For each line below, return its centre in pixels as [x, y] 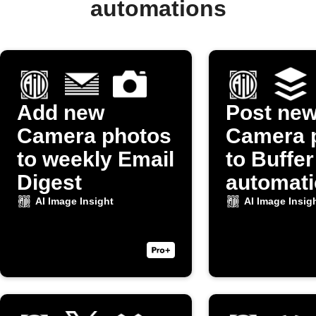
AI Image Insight [74, 201]
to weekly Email [96, 159]
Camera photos [94, 136]
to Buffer [270, 159]
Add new [61, 113]
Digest [49, 182]
